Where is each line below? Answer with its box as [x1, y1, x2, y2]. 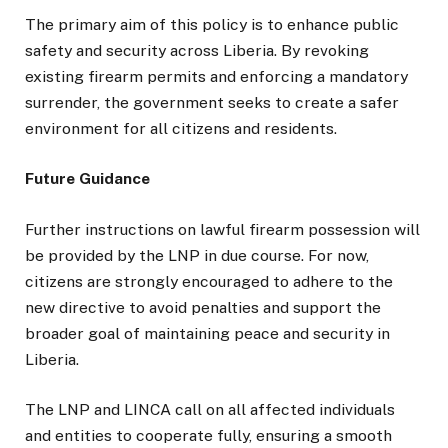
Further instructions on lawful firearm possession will [25, 219, 420, 239]
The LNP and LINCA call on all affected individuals [25, 399, 395, 419]
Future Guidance [25, 169, 150, 189]
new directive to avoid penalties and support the [25, 297, 381, 317]
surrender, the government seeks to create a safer [25, 93, 399, 113]
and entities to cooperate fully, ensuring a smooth [25, 425, 392, 445]
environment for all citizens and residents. [25, 119, 337, 139]
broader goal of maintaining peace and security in [25, 323, 390, 343]
